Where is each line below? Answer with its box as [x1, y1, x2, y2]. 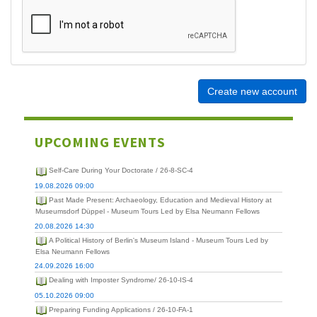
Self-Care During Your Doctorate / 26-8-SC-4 [49, 166, 193, 175]
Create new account [207, 86, 297, 98]
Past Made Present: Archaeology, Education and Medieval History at [49, 196, 272, 204]
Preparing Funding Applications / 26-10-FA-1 [49, 306, 193, 314]
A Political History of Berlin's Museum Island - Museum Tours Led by [49, 236, 268, 244]
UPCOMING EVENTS [35, 133, 166, 151]
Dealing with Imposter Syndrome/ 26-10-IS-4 [49, 276, 193, 284]
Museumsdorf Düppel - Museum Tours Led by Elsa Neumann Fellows [35, 207, 260, 216]
